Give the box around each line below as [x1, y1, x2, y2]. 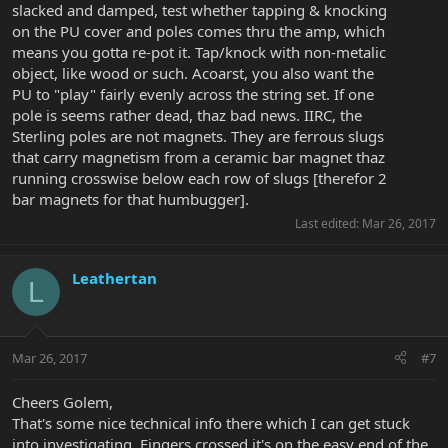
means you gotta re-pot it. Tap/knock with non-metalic [12, 42, 386, 63]
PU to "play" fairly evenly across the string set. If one [12, 84, 374, 105]
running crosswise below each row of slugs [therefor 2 [12, 168, 387, 189]
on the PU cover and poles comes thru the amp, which [12, 21, 385, 42]
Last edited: [295, 215, 362, 233]
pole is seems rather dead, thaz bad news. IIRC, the [12, 105, 362, 126]
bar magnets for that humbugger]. [12, 189, 249, 210]
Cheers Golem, [12, 391, 113, 412]
